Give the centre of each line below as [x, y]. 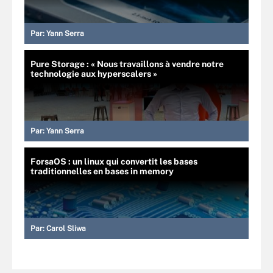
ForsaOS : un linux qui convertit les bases [114, 161]
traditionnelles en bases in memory [102, 171]
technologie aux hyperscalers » [94, 73]
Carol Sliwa [66, 228]
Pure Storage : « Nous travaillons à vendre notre [127, 64]
